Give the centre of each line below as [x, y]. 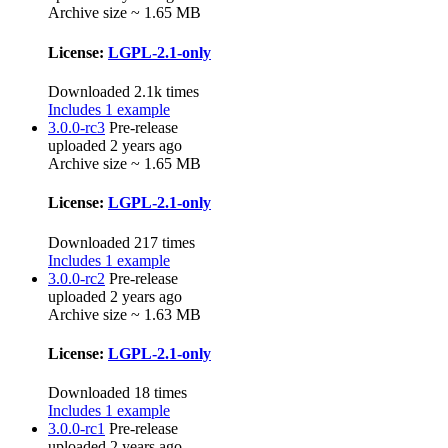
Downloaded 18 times [117, 393]
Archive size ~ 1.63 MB [124, 314]
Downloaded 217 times [121, 242]
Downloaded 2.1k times [123, 91]
